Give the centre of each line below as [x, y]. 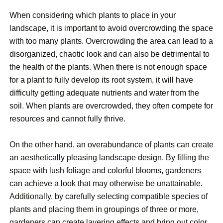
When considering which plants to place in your [93, 15]
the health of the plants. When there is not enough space [108, 67]
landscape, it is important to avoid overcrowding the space [111, 28]
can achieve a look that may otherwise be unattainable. [106, 184]
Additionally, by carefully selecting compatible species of [109, 197]
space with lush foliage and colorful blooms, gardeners [105, 171]
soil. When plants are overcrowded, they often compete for [111, 106]
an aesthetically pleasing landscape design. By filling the [109, 158]
